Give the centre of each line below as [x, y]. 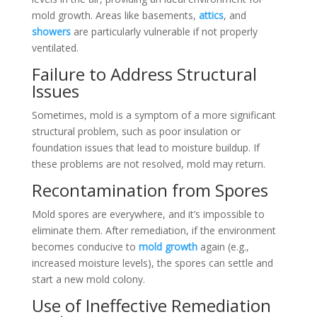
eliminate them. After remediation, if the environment [154, 230]
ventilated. [55, 47]
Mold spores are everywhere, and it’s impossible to [148, 214]
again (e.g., [223, 246]
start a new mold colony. [88, 279]
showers [51, 31]
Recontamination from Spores [150, 190]
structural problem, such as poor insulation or [136, 131]
